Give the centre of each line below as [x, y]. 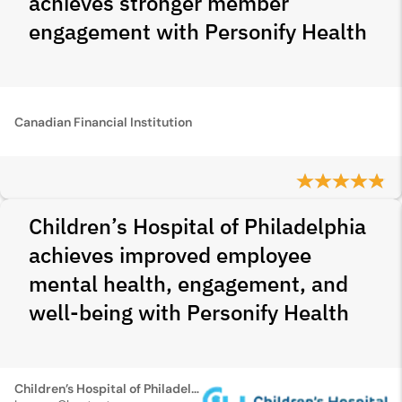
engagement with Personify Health [198, 31]
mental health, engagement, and [188, 284]
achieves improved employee [170, 255]
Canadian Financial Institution [103, 122]
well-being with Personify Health [189, 312]
